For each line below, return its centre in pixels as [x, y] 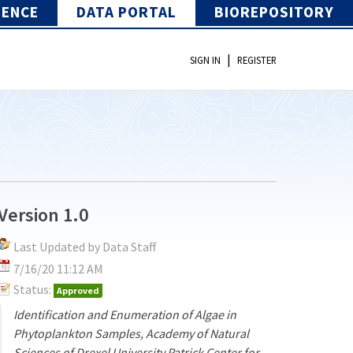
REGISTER [257, 60]
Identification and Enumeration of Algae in [125, 314]
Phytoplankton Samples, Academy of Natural [132, 333]
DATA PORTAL [126, 11]
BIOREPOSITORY [274, 11]
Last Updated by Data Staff [85, 246]
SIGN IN [205, 60]
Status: [33, 289]
